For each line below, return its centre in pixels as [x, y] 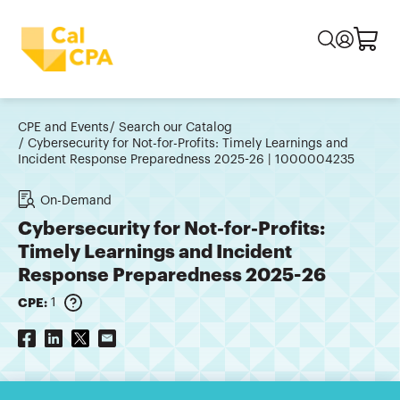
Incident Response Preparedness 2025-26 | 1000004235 [186, 160]
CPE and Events [63, 128]
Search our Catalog [175, 128]
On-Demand [76, 201]
